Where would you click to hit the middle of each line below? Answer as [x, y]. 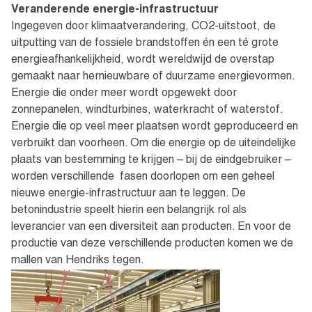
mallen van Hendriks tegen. [78, 262]
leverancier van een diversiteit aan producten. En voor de [151, 228]
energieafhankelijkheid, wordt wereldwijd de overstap [143, 61]
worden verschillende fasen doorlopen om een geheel [143, 178]
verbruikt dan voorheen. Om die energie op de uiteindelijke [154, 145]
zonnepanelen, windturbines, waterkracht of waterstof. [147, 111]
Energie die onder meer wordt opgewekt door [124, 94]
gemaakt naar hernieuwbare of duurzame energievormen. [153, 78]
